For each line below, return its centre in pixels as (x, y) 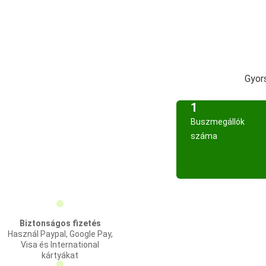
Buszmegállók (218, 122)
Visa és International (60, 245)
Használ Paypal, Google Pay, (60, 234)
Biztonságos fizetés (60, 223)
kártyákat (60, 255)
